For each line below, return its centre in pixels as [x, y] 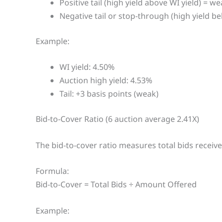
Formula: [52, 171]
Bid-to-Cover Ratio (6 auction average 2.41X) [117, 119]
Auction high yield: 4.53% [106, 81]
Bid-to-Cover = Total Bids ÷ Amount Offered [116, 185]
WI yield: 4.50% [87, 67]
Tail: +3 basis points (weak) [109, 94]
